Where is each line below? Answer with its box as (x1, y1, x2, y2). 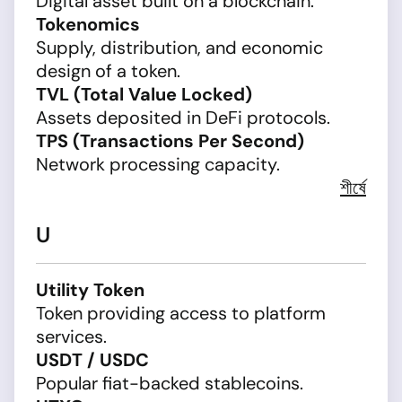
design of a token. (36, 59, 180, 83)
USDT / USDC (36, 348, 149, 371)
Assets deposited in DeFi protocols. (36, 106, 330, 129)
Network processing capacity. (36, 153, 280, 176)
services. (36, 325, 107, 348)
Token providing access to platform (36, 301, 326, 325)
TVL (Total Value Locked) (36, 83, 252, 106)
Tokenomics (36, 13, 140, 36)
